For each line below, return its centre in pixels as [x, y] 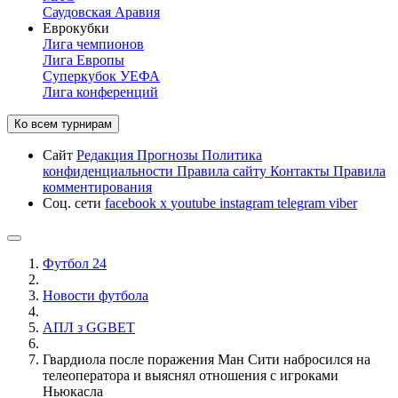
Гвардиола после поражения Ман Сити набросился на [207, 359]
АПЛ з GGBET [89, 327]
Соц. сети [74, 203]
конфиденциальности [110, 171]
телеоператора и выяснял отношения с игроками [191, 375]
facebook [132, 203]
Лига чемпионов [93, 44]
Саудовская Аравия [101, 12]
